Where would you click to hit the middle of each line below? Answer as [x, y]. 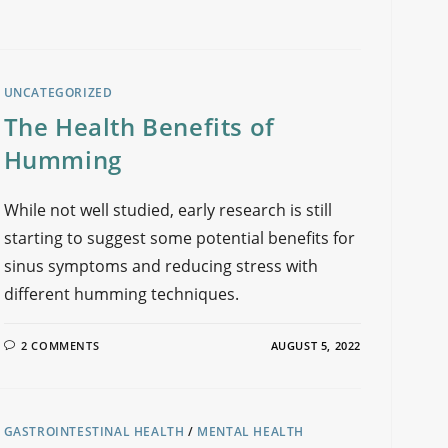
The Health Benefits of [139, 126]
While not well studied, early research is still [167, 209]
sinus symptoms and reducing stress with [160, 265]
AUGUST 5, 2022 [315, 345]
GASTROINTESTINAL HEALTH [94, 431]
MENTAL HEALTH [251, 431]
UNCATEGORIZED [58, 92]
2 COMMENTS [60, 345]
